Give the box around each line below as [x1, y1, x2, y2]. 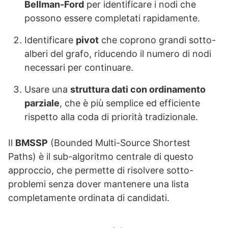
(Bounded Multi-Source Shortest [48, 137, 190, 149]
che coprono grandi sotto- [99, 35, 216, 46]
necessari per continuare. [24, 62, 133, 73]
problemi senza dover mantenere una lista [8, 179, 189, 190]
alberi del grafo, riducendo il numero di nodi [24, 48, 211, 60]
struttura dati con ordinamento [70, 84, 206, 95]
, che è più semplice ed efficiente [60, 98, 200, 109]
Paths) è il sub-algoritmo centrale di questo [8, 151, 193, 162]
